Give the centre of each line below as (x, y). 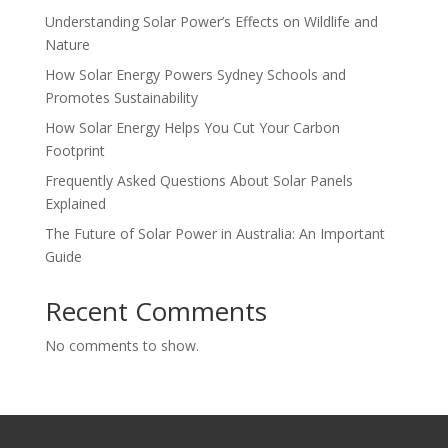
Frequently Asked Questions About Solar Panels (198, 181)
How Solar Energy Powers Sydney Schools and (195, 75)
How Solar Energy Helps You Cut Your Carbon (192, 128)
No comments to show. (121, 346)
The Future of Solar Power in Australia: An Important (214, 234)
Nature (67, 45)
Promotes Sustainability (121, 98)
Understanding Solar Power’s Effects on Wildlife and (211, 22)
